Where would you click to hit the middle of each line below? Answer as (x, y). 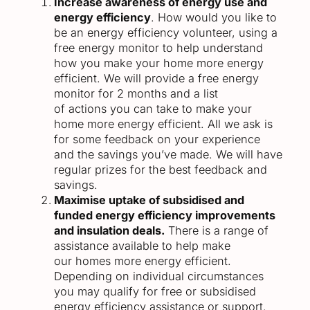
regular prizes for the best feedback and (161, 170)
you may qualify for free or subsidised (155, 292)
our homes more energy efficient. (143, 261)
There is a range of (217, 231)
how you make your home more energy (159, 63)
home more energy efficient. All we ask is (163, 124)
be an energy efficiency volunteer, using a (166, 33)
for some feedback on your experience (157, 139)
